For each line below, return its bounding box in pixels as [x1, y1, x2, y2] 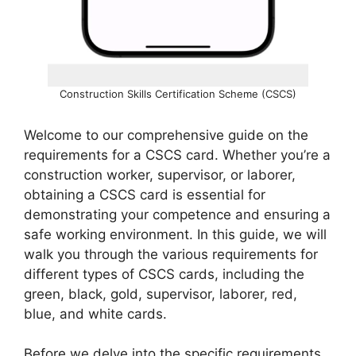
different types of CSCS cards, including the [24, 265, 304, 282]
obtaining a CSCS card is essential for [24, 186, 265, 203]
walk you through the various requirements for [24, 246, 318, 262]
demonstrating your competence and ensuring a [24, 206, 331, 222]
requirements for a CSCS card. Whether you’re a [24, 146, 331, 163]
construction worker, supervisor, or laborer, [24, 166, 296, 183]
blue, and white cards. [24, 305, 167, 322]
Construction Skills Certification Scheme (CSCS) [60, 87, 296, 100]
